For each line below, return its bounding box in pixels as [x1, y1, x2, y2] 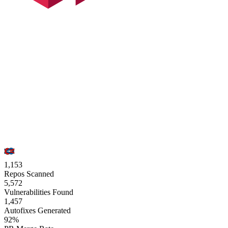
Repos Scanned [4, 169, 54, 179]
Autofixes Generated [4, 206, 71, 215]
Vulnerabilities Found [4, 188, 73, 197]
